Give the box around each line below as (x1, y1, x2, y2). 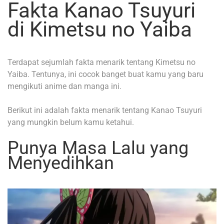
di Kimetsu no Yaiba (7, 17, 192, 42)
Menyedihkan (7, 152, 114, 173)
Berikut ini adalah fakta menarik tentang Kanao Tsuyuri (7, 105, 202, 115)
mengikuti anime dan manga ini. (7, 81, 121, 91)
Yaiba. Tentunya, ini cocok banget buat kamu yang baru (7, 69, 203, 79)
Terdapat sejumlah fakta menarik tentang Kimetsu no (7, 57, 195, 67)
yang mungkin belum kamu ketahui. (7, 117, 134, 127)
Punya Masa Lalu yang (7, 137, 188, 158)
